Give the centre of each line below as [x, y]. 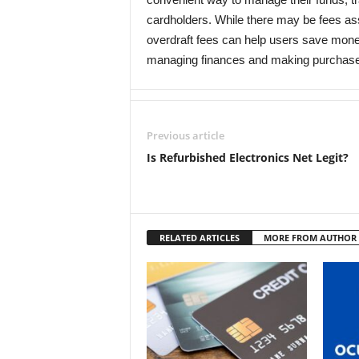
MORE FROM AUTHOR [310, 238]
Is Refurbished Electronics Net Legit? [247, 157]
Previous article [185, 135]
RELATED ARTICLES [199, 238]
